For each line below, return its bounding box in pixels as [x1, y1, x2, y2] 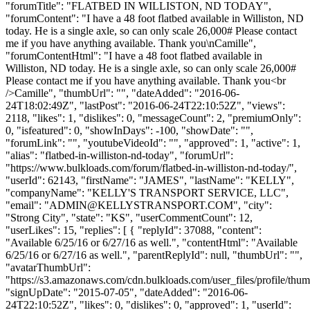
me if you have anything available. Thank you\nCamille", [6, 37, 256, 49]
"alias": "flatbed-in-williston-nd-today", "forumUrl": [6, 149, 233, 161]
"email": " [6, 199, 49, 211]
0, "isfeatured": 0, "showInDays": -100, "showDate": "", [6, 124, 253, 136]
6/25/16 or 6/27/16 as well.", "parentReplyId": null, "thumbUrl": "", [6, 248, 302, 261]
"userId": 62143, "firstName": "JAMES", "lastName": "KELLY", [6, 174, 294, 186]
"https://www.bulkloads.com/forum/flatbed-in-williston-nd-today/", [6, 161, 297, 174]
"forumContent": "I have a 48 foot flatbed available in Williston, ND [6, 12, 304, 24]
